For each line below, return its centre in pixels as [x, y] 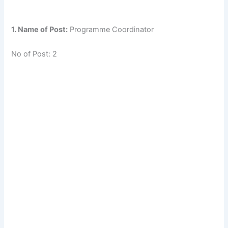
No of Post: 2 [34, 54]
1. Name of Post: [40, 30]
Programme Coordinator [111, 30]
